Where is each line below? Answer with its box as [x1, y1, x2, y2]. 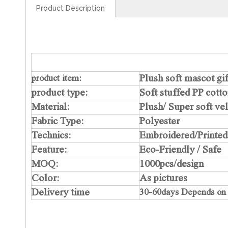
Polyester [139, 115, 180, 126]
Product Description [36, 4, 105, 12]
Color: [32, 172, 59, 183]
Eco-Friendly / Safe [139, 144, 221, 155]
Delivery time [32, 186, 90, 197]
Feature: [32, 144, 67, 155]
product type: [32, 87, 88, 98]
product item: [32, 73, 81, 83]
